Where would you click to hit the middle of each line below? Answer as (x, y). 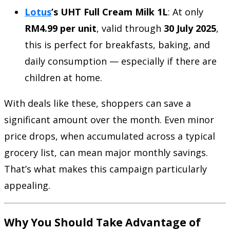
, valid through (130, 28)
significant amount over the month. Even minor (109, 119)
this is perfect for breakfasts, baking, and (117, 44)
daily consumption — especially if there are (121, 61)
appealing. (27, 185)
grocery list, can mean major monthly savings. (106, 152)
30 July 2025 (190, 28)
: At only (186, 12)
